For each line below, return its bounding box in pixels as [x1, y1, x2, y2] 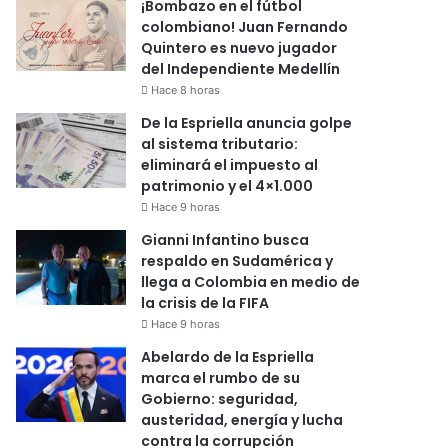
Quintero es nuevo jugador [141, 37, 338, 58]
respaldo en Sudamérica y [141, 250, 334, 271]
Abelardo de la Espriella [141, 346, 315, 367]
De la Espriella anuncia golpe [141, 112, 353, 133]
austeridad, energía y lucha [141, 409, 344, 430]
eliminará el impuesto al [141, 154, 319, 175]
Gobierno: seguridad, [141, 388, 299, 409]
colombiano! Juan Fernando [141, 16, 349, 37]
